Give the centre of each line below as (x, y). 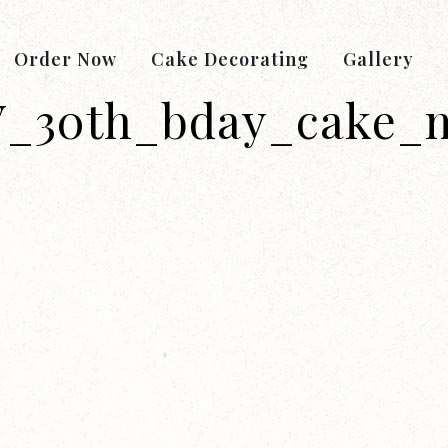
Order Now (65, 59)
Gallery (378, 59)
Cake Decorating (230, 59)
